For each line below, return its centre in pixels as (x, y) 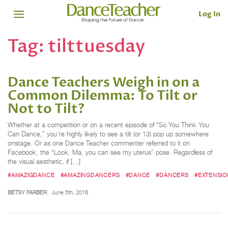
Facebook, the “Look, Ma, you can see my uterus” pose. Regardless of (110, 153)
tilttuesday (96, 46)
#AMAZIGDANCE (31, 175)
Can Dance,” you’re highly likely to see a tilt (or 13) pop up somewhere (108, 134)
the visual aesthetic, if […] (44, 162)
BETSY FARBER (27, 192)
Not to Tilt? (46, 109)
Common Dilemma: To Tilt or (103, 96)
